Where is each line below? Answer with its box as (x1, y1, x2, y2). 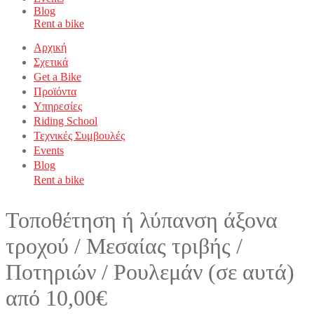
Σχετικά (34, 55, 68, 68)
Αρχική (34, 41, 67, 53)
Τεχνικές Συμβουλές (34, 129, 125, 142)
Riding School (34, 114, 97, 127)
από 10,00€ (6, 285, 107, 310)
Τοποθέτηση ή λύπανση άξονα (6, 207, 278, 233)
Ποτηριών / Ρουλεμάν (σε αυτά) (6, 259, 294, 285)
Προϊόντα (34, 85, 76, 97)
